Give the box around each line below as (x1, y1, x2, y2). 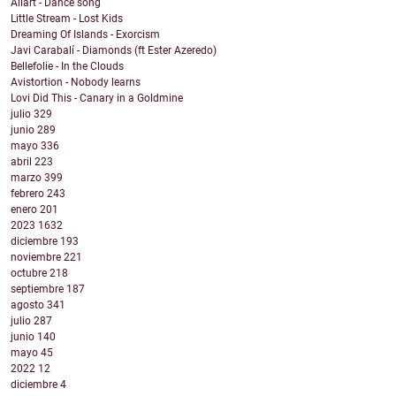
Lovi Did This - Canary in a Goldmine (11, 92, 183, 105)
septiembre (11, 283, 66, 296)
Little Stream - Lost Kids (11, 12, 123, 26)
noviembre (11, 251, 64, 264)
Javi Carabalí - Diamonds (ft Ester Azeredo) (11, 44, 217, 57)
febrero (11, 187, 47, 201)
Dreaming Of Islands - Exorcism (11, 28, 160, 42)
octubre (11, 267, 49, 280)
